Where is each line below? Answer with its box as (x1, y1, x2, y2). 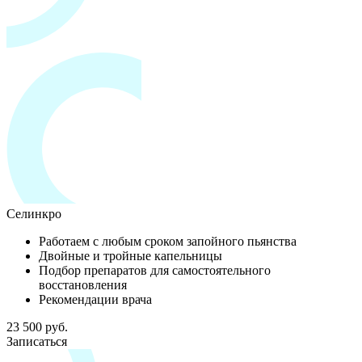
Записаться (6, 334, 67, 348)
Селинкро (6, 206, 61, 221)
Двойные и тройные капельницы (39, 248, 222, 263)
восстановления (39, 277, 127, 292)
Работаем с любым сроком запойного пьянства (39, 234, 297, 248)
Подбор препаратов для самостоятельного (39, 263, 271, 277)
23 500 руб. (6, 319, 68, 334)
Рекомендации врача (39, 292, 152, 306)
